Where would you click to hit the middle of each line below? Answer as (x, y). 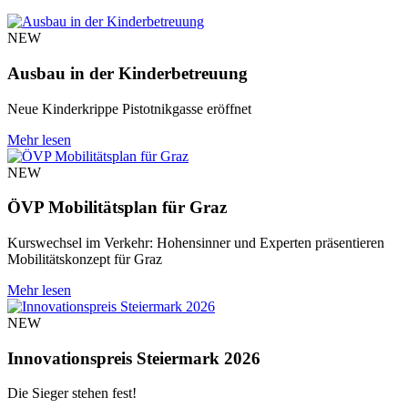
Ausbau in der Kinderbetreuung (127, 73)
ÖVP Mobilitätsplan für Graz (117, 208)
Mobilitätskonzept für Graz (85, 259)
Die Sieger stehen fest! (72, 393)
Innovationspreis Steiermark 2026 (134, 358)
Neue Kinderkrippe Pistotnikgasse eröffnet (129, 108)
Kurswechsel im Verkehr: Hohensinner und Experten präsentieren (196, 242)
